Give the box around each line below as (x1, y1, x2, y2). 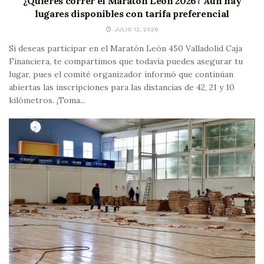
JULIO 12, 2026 (112, 25, 159, 32)
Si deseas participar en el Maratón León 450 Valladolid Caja (9, 42, 242, 54)
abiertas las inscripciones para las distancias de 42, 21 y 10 (9, 81, 235, 93)
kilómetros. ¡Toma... (9, 94, 85, 105)
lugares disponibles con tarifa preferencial (34, 7, 230, 19)
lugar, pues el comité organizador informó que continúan (9, 68, 233, 80)
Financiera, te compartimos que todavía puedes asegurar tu (9, 55, 243, 67)
